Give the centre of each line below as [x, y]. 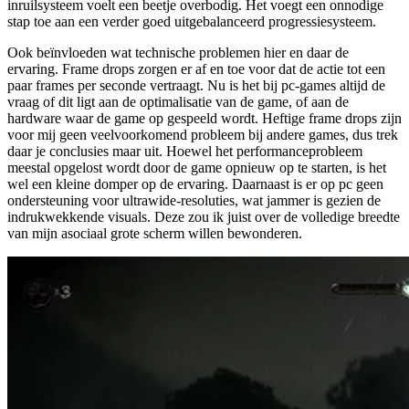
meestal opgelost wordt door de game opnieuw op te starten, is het [197, 168]
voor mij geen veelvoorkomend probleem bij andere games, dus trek [203, 135]
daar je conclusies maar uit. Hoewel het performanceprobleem [185, 152]
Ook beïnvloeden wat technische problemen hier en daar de [178, 53]
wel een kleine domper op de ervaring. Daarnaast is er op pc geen [195, 184]
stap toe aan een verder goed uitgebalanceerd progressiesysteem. [192, 22]
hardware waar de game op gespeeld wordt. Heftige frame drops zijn [204, 119]
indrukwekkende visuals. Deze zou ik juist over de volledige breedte [204, 217]
